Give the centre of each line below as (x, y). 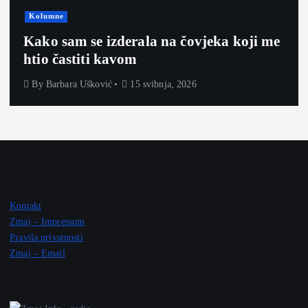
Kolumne (46, 16)
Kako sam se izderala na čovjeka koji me (152, 41)
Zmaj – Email (37, 253)
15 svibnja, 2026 (162, 85)
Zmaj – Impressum (47, 222)
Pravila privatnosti (46, 238)
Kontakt (26, 206)
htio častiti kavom (80, 59)
